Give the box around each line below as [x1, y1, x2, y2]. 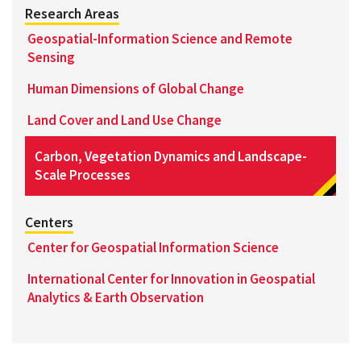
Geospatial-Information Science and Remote [27, 30, 293, 48]
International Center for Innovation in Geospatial [27, 269, 315, 288]
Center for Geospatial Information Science [27, 238, 279, 256]
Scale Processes [35, 166, 131, 185]
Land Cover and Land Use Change [27, 111, 222, 130]
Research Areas [25, 5, 119, 23]
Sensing [27, 48, 75, 67]
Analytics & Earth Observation [27, 288, 204, 306]
